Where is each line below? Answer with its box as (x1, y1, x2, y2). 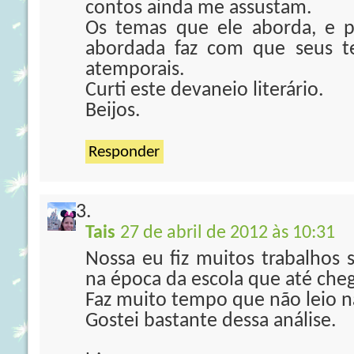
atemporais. (85, 59, 185, 81)
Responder (88, 144, 160, 160)
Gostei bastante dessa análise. (85, 311, 337, 332)
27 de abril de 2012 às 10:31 (120, 224, 335, 243)
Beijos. (85, 100, 141, 122)
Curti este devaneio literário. (85, 80, 324, 101)
